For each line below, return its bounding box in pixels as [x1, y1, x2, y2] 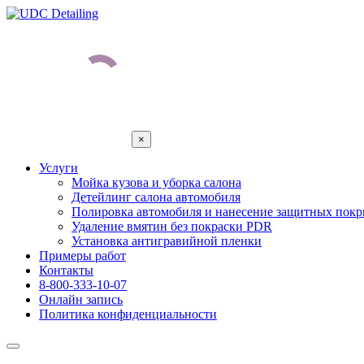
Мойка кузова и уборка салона [71, 175, 241, 189]
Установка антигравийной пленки [71, 234, 262, 248]
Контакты [39, 263, 93, 277]
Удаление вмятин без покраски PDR [71, 219, 272, 233]
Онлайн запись [39, 292, 123, 306]
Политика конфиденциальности [39, 307, 217, 321]
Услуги [39, 161, 78, 175]
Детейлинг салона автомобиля [71, 190, 240, 204]
